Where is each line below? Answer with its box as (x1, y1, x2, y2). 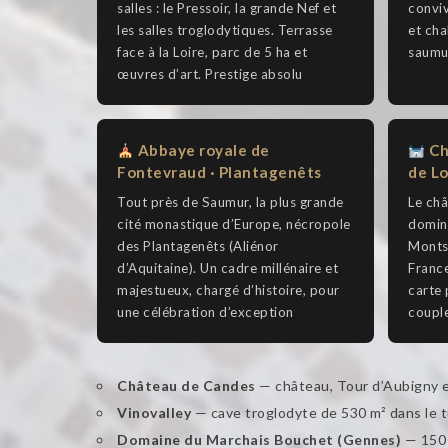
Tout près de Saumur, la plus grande (117, 194, 344, 211)
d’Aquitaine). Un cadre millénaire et (117, 260, 338, 277)
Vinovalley (117, 404, 191, 422)
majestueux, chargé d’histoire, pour (117, 282, 340, 299)
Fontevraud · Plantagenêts (117, 163, 322, 182)
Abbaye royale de (134, 141, 270, 160)
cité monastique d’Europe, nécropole (117, 216, 351, 233)
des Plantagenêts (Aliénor (117, 238, 279, 255)
